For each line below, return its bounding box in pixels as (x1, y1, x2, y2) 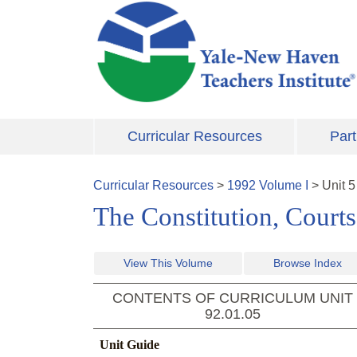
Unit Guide (100, 338, 159, 352)
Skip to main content (93, 2, 208, 16)
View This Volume (124, 257, 213, 270)
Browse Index (273, 257, 342, 270)
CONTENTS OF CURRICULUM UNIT (112, 290, 353, 307)
